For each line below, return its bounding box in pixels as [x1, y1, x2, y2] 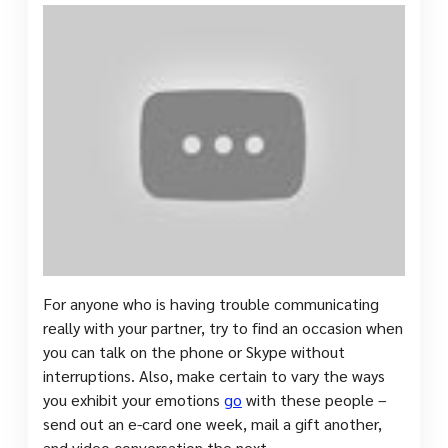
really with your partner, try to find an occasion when [43, 317, 403, 339]
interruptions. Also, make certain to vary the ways [43, 365, 385, 387]
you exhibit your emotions [43, 389, 224, 411]
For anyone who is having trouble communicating [43, 293, 379, 315]
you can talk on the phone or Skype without [43, 341, 345, 363]
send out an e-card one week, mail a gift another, [43, 413, 382, 435]
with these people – [242, 389, 387, 411]
